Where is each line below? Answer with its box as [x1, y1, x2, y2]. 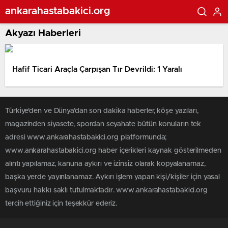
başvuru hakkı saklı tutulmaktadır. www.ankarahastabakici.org [5, 187, 208, 194]
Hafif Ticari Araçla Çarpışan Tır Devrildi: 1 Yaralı [12, 65, 182, 73]
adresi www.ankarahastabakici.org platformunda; [5, 134, 167, 141]
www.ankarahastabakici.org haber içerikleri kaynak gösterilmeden [5, 147, 221, 154]
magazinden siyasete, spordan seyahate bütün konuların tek [5, 121, 202, 128]
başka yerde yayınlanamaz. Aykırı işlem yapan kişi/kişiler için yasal [5, 174, 220, 181]
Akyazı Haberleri [5, 28, 81, 38]
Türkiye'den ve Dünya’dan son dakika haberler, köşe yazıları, [5, 107, 198, 115]
